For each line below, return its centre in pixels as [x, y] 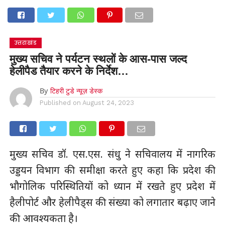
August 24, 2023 [108, 103]
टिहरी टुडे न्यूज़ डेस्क [76, 91]
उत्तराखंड [25, 43]
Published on [60, 103]
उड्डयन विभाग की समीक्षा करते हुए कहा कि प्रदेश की [113, 170]
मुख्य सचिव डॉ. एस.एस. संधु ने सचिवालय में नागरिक [113, 154]
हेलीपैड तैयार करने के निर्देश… [69, 71]
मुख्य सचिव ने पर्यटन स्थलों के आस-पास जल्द [98, 59]
